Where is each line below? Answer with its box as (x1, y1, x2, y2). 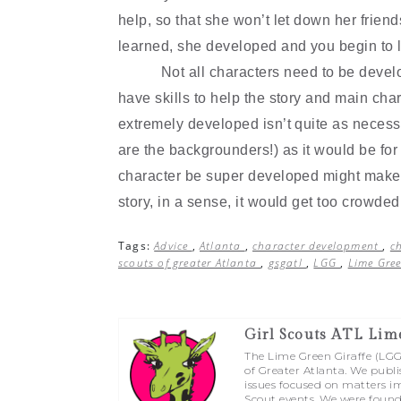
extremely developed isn (118, 116, 284, 132)
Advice (154, 238, 192, 253)
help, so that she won (118, 13, 262, 28)
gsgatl (268, 255, 307, 270)
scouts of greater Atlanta (118, 255, 261, 270)
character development (252, 238, 383, 253)
